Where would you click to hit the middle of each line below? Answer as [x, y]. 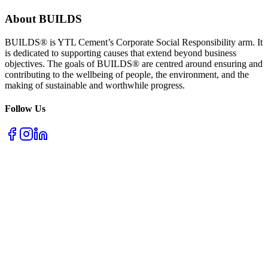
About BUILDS [43, 19]
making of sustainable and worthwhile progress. [95, 85]
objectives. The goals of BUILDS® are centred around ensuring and [134, 63]
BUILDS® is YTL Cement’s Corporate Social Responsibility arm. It [134, 42]
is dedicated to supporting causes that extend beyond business [121, 53]
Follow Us [25, 109]
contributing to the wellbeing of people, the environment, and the [127, 74]
